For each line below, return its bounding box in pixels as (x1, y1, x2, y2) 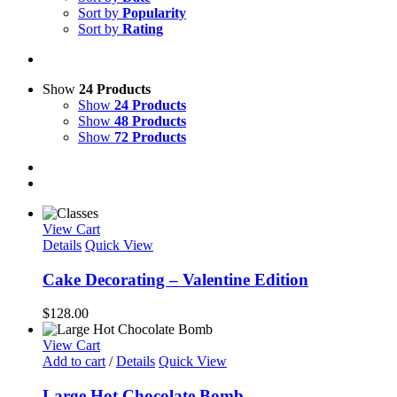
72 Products (114, 129, 186, 144)
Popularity (122, 5, 186, 20)
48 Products (114, 113, 186, 128)
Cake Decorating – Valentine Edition (43, 269, 308, 289)
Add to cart (43, 354, 105, 370)
